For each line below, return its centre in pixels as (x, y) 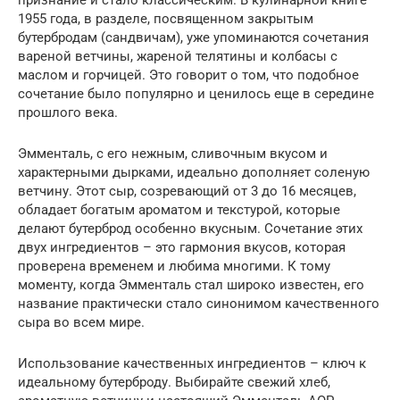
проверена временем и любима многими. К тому (174, 266)
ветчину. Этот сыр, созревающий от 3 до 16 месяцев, (187, 191)
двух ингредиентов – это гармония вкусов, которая (182, 247)
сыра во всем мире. (81, 322)
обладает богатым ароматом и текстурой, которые (179, 210)
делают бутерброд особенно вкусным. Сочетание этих (190, 229)
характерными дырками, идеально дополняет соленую (194, 172)
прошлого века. (68, 112)
